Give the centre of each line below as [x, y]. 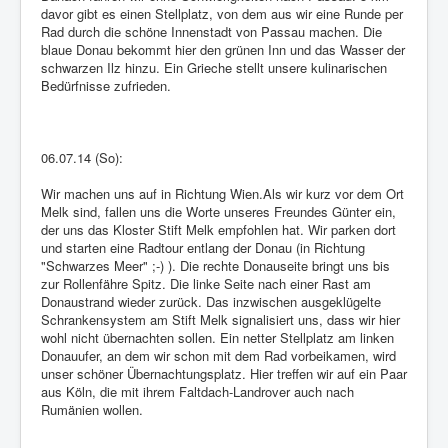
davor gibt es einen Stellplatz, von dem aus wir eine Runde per [222, 14]
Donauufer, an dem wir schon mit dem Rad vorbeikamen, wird [218, 356]
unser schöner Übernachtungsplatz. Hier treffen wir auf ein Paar [224, 374]
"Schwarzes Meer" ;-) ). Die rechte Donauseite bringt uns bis [215, 266]
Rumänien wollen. [92, 410]
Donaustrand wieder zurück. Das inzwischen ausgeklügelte [211, 302]
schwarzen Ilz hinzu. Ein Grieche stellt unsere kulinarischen [214, 68]
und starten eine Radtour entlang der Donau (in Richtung [203, 248]
